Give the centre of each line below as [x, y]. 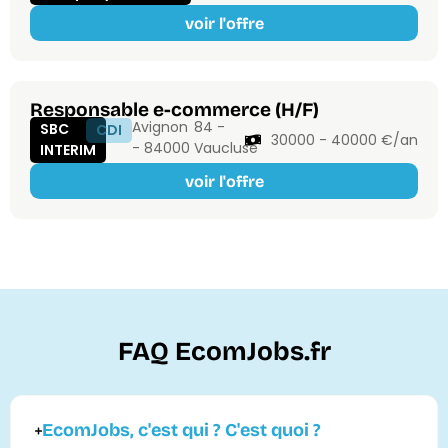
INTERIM [68, 150]
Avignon [160, 127]
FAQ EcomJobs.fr [224, 352]
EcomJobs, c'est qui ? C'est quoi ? [181, 430]
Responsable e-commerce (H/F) [174, 110]
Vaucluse [225, 148]
